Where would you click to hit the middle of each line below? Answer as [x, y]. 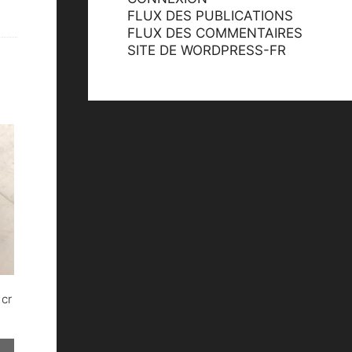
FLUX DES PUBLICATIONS [210, 16]
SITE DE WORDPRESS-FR [207, 50]
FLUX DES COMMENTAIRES [215, 33]
